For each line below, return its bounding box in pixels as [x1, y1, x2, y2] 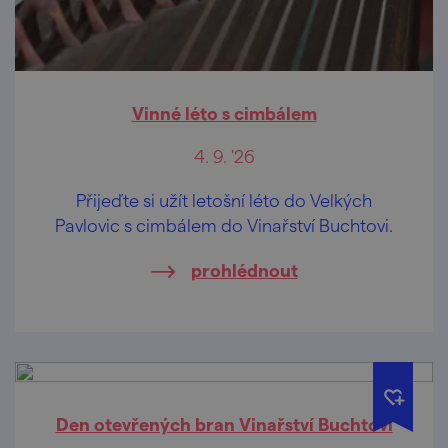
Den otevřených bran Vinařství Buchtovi [55, 413, 393, 435]
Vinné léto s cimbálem [131, 102, 317, 124]
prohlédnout [190, 259, 298, 281]
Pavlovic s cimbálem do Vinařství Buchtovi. [55, 214, 393, 236]
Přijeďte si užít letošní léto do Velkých [76, 189, 372, 211]
